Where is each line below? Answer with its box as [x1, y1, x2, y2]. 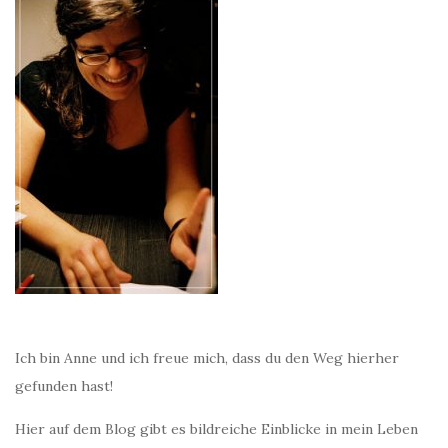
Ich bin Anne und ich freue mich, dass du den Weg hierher [15, 349, 399, 368]
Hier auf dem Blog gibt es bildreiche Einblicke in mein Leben [15, 420, 418, 439]
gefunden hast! [15, 377, 113, 396]
